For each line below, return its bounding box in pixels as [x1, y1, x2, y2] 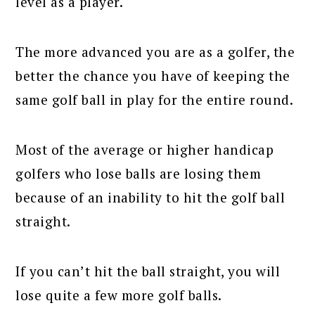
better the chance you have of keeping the [15, 66, 290, 84]
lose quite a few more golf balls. [15, 285, 222, 304]
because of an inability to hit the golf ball [15, 188, 285, 206]
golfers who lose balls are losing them [15, 164, 262, 182]
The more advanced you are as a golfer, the [15, 42, 295, 60]
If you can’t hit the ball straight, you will [15, 262, 281, 280]
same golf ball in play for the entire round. [15, 90, 294, 108]
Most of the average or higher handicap [15, 140, 274, 158]
